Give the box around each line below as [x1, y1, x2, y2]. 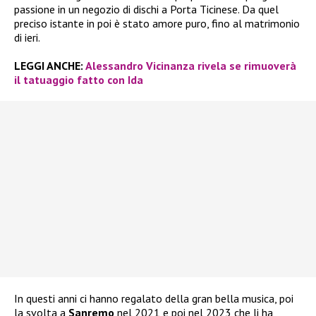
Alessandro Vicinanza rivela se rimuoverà [85, 58, 296, 73]
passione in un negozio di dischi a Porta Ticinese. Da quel [14, 1, 279, 16]
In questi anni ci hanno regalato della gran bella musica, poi [14, 291, 293, 305]
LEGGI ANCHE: [14, 58, 85, 73]
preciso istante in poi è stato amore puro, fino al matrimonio [14, 16, 300, 30]
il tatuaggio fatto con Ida [14, 72, 143, 87]
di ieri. [14, 30, 40, 44]
